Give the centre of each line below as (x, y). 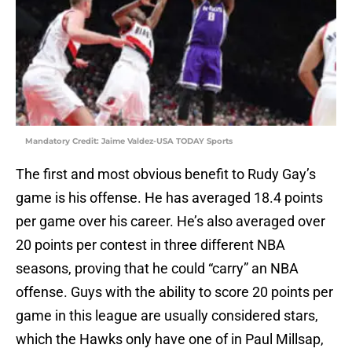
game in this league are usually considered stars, (167, 316)
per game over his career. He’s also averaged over (170, 222)
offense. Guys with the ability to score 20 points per (174, 292)
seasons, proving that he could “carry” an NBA (157, 269)
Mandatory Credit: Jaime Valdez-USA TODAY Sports (129, 141)
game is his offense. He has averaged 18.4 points (169, 198)
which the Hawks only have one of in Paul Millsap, (170, 339)
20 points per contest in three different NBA (150, 245)
